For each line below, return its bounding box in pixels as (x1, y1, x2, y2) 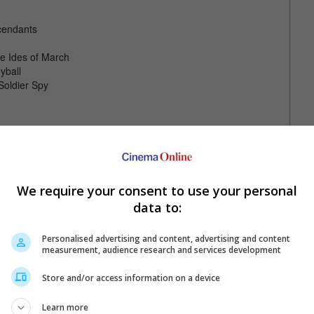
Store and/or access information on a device (42, 272, 220, 284)
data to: (132, 198, 182, 216)
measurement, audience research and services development (42, 243, 281, 256)
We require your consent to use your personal (17, 182, 297, 199)
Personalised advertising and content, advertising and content (42, 232, 290, 245)
